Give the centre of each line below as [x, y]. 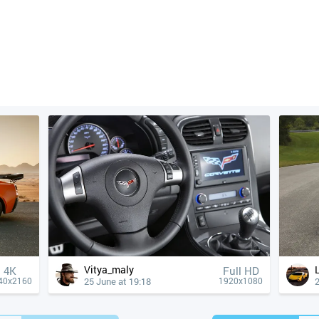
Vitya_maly [112, 270]
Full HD [241, 270]
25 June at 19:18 [117, 281]
